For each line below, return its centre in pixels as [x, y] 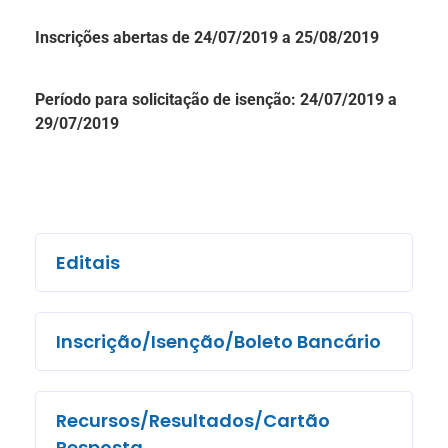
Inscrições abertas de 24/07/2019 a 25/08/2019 [207, 37]
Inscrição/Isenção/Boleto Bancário [218, 342]
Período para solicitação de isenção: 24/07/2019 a [216, 100]
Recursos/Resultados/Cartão [193, 421]
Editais [88, 263]
